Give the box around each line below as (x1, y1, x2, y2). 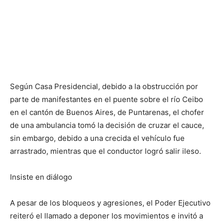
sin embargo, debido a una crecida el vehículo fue (10, 133, 185, 143)
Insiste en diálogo (10, 172, 72, 182)
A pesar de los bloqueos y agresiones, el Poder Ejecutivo (10, 198, 211, 208)
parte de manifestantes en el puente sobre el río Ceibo (10, 95, 203, 104)
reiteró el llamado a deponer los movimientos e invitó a (10, 211, 203, 221)
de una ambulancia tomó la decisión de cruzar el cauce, (10, 120, 204, 130)
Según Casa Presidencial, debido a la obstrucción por (10, 82, 198, 91)
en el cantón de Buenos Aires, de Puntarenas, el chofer (10, 108, 204, 117)
